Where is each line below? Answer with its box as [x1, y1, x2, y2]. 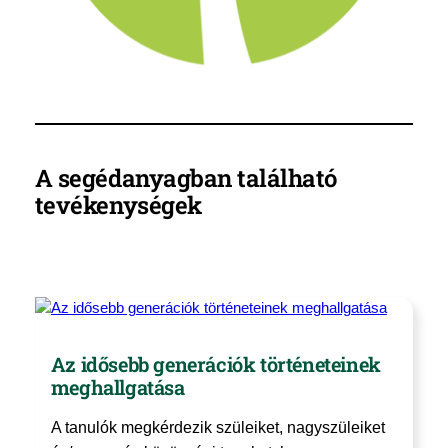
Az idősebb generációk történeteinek [50, 350, 381, 377]
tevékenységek [34, 188, 202, 221]
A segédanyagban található [34, 161, 337, 194]
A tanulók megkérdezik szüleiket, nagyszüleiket [50, 419, 385, 437]
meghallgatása [50, 373, 185, 400]
